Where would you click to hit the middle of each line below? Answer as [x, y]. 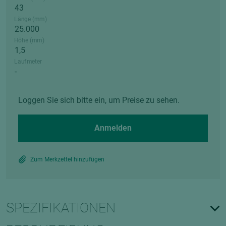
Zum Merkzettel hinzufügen [67, 159]
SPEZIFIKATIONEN [61, 208]
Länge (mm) [31, 19]
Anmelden [113, 128]
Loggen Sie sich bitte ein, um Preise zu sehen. [99, 100]
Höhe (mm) [29, 40]
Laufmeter [28, 62]
